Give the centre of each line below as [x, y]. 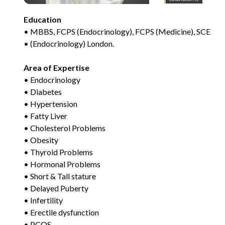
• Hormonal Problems [62, 164]
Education [42, 19]
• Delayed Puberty [56, 188]
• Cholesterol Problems [65, 128]
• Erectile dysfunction [61, 212]
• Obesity [41, 140]
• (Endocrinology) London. [69, 43]
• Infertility [43, 200]
